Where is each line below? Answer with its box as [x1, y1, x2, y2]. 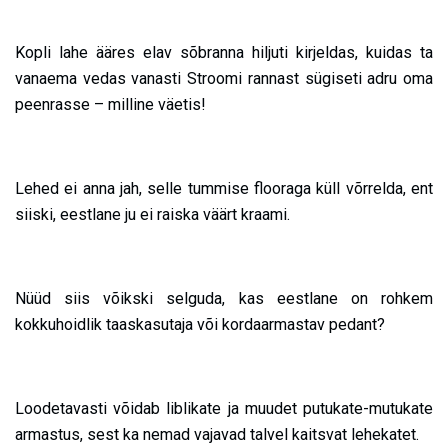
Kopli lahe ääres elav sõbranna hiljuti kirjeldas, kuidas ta [15, 43, 433, 63]
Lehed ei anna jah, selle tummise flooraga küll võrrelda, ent [15, 179, 433, 199]
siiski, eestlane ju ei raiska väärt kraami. [15, 205, 290, 225]
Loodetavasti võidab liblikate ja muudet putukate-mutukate [15, 399, 433, 419]
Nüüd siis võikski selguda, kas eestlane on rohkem [15, 289, 433, 309]
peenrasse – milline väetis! [15, 95, 206, 115]
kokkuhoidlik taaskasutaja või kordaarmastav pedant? [15, 315, 385, 335]
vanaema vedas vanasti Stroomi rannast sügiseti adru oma [15, 69, 433, 89]
